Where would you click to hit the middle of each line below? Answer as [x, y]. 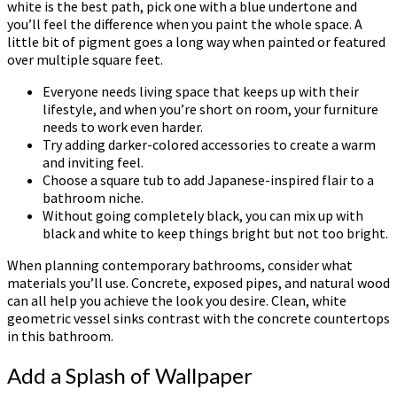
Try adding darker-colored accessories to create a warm [209, 144]
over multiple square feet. [85, 59]
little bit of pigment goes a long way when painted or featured [196, 41]
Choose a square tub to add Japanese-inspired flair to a [208, 179]
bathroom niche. [93, 197]
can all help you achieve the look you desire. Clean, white [177, 300]
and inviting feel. [93, 162]
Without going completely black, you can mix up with [203, 215]
